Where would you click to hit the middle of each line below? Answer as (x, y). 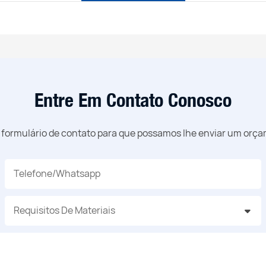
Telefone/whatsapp (57, 173)
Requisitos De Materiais (65, 210)
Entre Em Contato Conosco (133, 100)
